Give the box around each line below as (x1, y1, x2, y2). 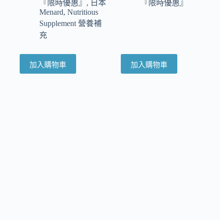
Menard (39, 8, 63, 17)
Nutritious (67, 8, 98, 17)
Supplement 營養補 (39, 19, 102, 28)
